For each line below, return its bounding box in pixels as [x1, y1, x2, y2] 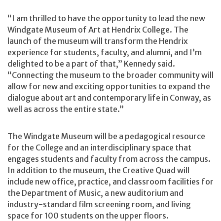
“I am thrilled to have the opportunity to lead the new [7, 13, 205, 23]
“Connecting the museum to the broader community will [7, 70, 214, 80]
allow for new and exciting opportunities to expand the [7, 81, 210, 91]
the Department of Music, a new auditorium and [7, 188, 184, 198]
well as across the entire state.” [7, 104, 124, 114]
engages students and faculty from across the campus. [7, 154, 211, 164]
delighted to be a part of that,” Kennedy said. [7, 58, 175, 69]
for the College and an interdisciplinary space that [7, 143, 191, 153]
